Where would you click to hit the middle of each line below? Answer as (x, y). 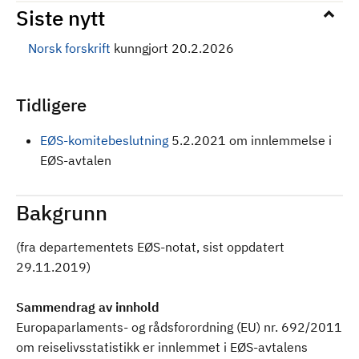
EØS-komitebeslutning (104, 140)
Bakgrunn (62, 212)
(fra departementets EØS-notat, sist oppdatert (150, 247)
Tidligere (51, 105)
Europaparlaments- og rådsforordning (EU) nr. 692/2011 (179, 327)
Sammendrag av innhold (88, 307)
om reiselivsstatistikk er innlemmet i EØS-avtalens (162, 347)
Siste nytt (61, 18)
